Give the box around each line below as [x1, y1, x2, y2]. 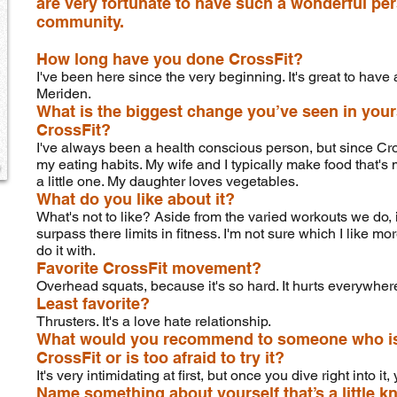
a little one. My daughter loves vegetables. [36, 173, 299, 190]
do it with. [36, 242, 96, 259]
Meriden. [36, 85, 91, 102]
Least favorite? [36, 294, 150, 313]
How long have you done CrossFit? [36, 50, 303, 68]
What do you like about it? [36, 190, 235, 208]
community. [36, 12, 124, 31]
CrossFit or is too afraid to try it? [36, 348, 284, 367]
